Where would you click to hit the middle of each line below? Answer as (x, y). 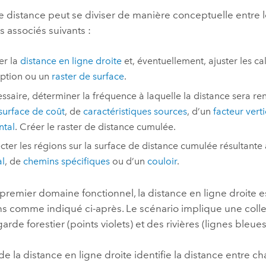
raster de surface (88, 77)
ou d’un (128, 161)
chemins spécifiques (66, 161)
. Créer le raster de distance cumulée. (95, 126)
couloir (162, 161)
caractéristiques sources (135, 111)
